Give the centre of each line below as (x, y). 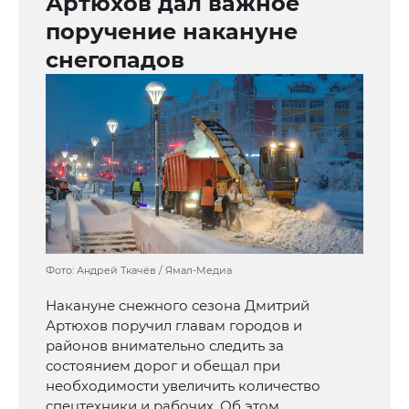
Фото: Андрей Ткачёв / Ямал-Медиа (139, 271)
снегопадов (115, 60)
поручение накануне (172, 32)
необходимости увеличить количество (183, 386)
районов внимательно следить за (165, 346)
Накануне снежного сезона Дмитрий (178, 306)
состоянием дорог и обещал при (163, 366)
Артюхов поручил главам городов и (174, 326)
